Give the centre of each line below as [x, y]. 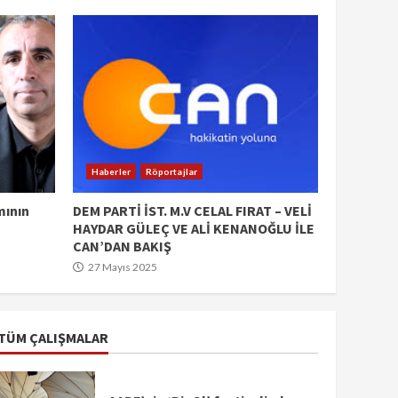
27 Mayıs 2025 [122, 267]
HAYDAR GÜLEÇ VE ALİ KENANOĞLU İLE [194, 228]
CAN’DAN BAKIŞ [122, 246]
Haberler [111, 171]
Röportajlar [171, 171]
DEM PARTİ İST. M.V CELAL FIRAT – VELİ [192, 210]
